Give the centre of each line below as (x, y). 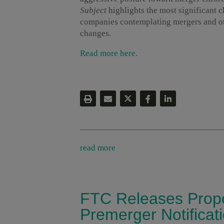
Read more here (108, 53)
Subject (93, 10)
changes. (95, 33)
